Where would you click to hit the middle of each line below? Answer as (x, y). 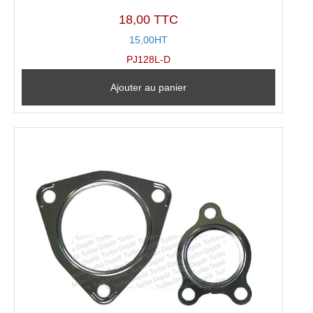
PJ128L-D (149, 60)
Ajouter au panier (149, 88)
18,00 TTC (149, 20)
